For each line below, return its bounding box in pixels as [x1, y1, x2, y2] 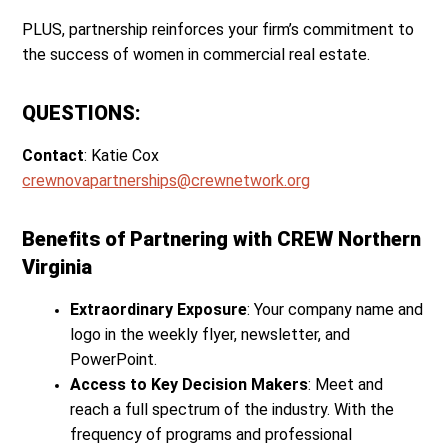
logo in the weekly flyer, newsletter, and [70, 325, 351, 344]
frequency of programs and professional [70, 425, 353, 444]
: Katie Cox [84, 146, 160, 165]
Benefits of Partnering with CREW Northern [22, 227, 422, 251]
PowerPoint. [70, 350, 158, 369]
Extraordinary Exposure [70, 300, 248, 319]
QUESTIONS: [22, 101, 142, 125]
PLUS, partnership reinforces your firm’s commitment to [22, 20, 415, 39]
